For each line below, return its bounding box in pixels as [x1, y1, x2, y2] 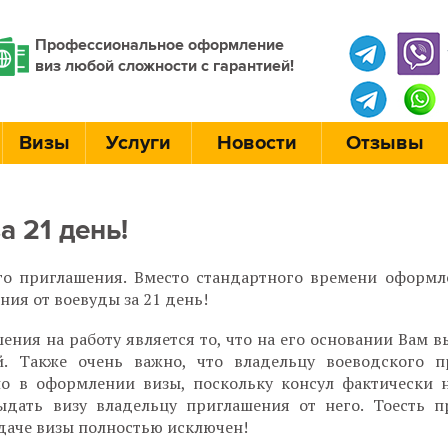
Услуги [106, 131, 171, 155]
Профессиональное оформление [35, 35, 284, 55]
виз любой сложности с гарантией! [35, 56, 294, 76]
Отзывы [346, 131, 424, 155]
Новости [216, 131, 297, 155]
